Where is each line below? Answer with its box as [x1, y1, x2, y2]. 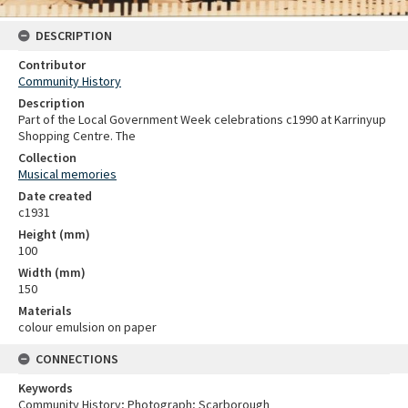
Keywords [18, 380, 73, 397]
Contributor [18, 56, 86, 74]
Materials [18, 302, 72, 320]
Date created [18, 188, 92, 205]
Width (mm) [18, 264, 86, 281]
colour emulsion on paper [18, 319, 157, 336]
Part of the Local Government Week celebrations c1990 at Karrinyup [18, 111, 386, 128]
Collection [18, 149, 76, 167]
